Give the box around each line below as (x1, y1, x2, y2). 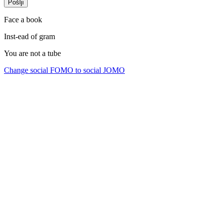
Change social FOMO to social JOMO (4, 66, 125, 74)
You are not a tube (4, 49, 61, 57)
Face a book (4, 15, 42, 24)
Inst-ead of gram (4, 32, 55, 41)
